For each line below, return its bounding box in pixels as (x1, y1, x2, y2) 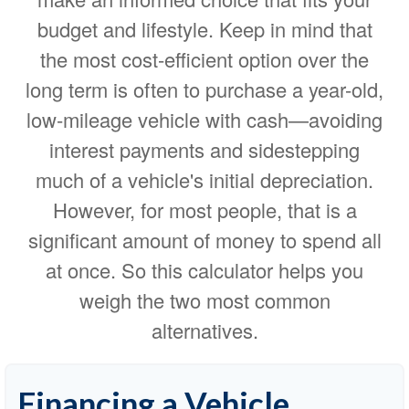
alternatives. (151, 316, 258, 344)
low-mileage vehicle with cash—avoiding (26, 105, 383, 133)
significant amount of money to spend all (27, 225, 382, 254)
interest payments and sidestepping (49, 135, 360, 163)
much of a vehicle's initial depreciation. (36, 165, 373, 194)
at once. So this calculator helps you (46, 256, 363, 284)
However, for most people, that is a (52, 195, 357, 224)
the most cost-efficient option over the (40, 45, 369, 73)
